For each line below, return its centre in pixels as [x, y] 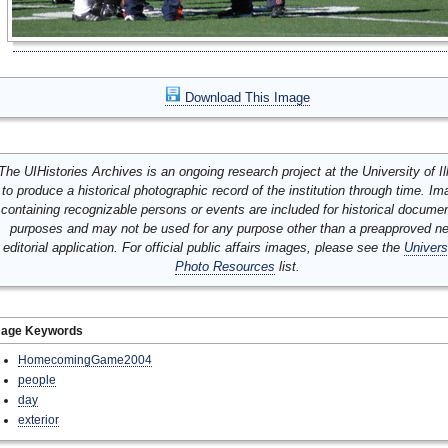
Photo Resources [224, 266]
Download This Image [245, 97]
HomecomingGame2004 [85, 359]
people [37, 379]
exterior [38, 419]
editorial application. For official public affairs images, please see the [203, 247]
